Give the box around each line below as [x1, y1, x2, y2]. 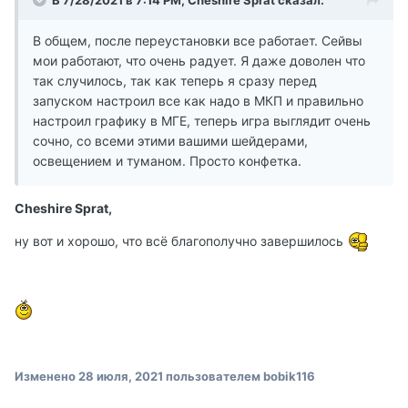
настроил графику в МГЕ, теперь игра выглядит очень [33, 112, 371, 128]
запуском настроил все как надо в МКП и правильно [33, 92, 363, 108]
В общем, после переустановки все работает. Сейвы [33, 32, 362, 48]
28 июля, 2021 [78, 368, 163, 383]
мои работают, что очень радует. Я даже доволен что [33, 52, 365, 68]
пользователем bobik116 [163, 368, 315, 383]
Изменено [15, 368, 78, 383]
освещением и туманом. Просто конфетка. [33, 152, 301, 168]
